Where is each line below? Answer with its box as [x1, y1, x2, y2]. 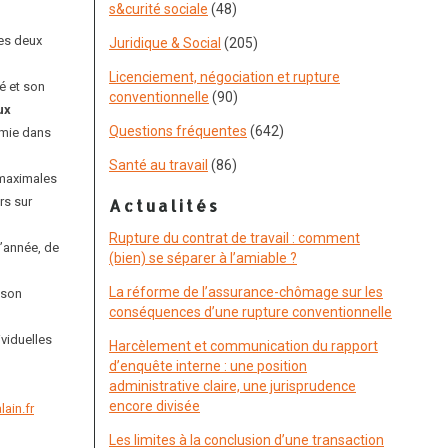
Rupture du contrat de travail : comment [109, 230, 360, 246]
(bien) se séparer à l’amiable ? [109, 250, 297, 266]
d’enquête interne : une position [109, 358, 307, 374]
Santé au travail [109, 157, 208, 173]
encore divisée [109, 398, 200, 414]
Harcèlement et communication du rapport [109, 338, 378, 354]
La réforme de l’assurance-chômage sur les [109, 284, 383, 300]
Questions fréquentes [109, 123, 247, 139]
